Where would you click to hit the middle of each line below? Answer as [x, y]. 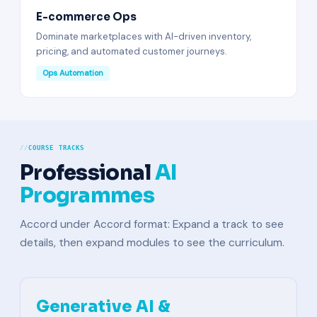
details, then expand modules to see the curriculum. [152, 243]
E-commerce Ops [86, 17]
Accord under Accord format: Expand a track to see [152, 224]
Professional [87, 173]
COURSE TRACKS [56, 148]
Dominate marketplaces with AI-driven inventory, [144, 36]
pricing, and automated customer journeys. [132, 51]
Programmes [87, 195]
